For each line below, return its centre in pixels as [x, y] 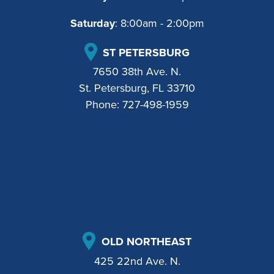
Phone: [104, 105]
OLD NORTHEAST [145, 241]
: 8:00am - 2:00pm [159, 23]
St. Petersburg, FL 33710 [137, 88]
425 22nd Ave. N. [137, 261]
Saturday [92, 23]
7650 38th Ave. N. [137, 72]
